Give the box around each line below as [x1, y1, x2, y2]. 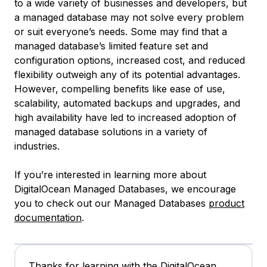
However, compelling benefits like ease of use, [14, 83, 225, 95]
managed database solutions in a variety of [14, 126, 207, 138]
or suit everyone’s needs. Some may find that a [14, 26, 227, 38]
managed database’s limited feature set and [14, 40, 208, 52]
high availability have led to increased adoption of [14, 111, 237, 123]
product [209, 197, 244, 209]
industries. [14, 140, 60, 152]
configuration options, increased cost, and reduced [14, 54, 245, 66]
